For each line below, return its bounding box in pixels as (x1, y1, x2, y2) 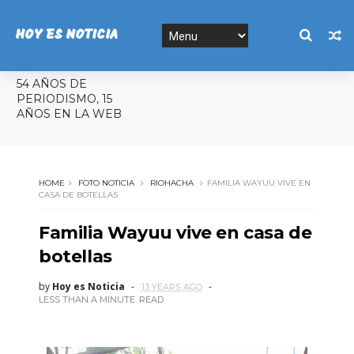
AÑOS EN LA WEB (16, 107, 122, 121)
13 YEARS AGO (141, 281, 202, 292)
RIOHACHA (149, 178, 194, 188)
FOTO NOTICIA (77, 178, 134, 188)
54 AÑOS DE (16, 77, 87, 91)
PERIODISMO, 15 (16, 92, 112, 106)
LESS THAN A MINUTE (38, 294, 135, 305)
